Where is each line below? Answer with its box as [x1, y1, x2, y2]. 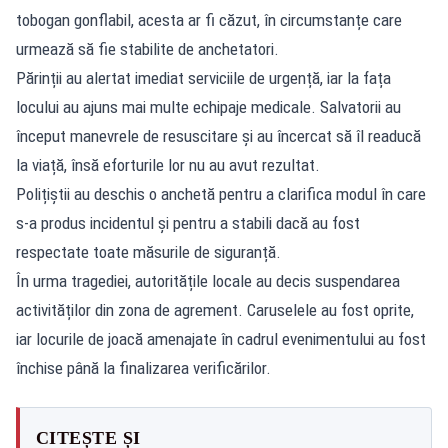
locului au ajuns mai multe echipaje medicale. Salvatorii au [16, 96, 401, 117]
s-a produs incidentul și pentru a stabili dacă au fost [16, 212, 360, 233]
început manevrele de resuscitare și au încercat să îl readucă [16, 125, 421, 146]
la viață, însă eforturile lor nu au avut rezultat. [16, 154, 320, 175]
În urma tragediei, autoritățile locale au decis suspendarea [16, 270, 400, 291]
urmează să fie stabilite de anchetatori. [16, 38, 279, 59]
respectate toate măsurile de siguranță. [16, 241, 281, 262]
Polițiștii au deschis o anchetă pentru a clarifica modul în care [16, 183, 426, 204]
